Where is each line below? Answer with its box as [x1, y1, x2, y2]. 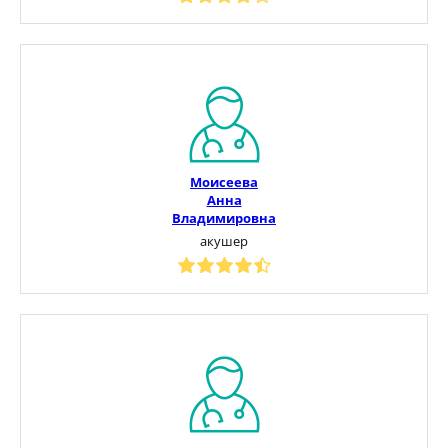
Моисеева [190, 172, 258, 191]
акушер [200, 231, 248, 250]
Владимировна [172, 208, 276, 227]
